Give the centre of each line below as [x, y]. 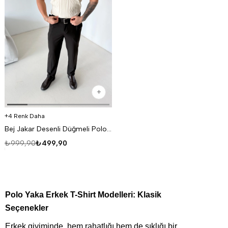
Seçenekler [27, 208]
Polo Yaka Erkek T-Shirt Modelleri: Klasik [83, 194]
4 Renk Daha [26, 116]
